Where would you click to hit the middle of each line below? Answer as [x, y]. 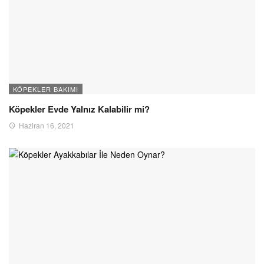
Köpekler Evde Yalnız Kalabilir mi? [79, 109]
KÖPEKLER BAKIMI [46, 89]
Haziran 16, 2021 [47, 125]
